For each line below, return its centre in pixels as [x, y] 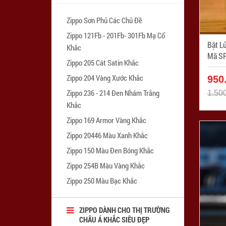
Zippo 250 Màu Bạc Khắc [102, 180]
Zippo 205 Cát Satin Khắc [103, 62]
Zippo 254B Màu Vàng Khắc [106, 165]
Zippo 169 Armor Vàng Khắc [106, 120]
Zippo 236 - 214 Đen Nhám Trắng [113, 93]
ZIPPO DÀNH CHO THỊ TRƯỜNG [125, 210]
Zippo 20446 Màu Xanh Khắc [107, 135]
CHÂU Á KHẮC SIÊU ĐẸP [114, 219]
